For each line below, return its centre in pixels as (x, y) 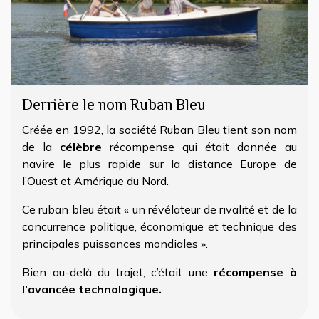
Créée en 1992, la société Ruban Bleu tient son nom (159, 129)
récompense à (256, 272)
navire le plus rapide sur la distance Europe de (159, 163)
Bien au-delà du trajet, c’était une (118, 272)
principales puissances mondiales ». (115, 243)
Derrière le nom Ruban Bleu (114, 106)
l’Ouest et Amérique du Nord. (95, 181)
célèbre (81, 146)
